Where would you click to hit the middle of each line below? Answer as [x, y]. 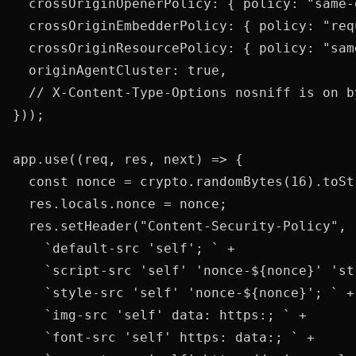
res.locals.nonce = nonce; [120, 204]
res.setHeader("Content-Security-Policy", [180, 226]
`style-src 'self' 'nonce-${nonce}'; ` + [184, 293]
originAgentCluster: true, [120, 70]
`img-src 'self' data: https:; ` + [160, 315]
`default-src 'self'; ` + [124, 248]
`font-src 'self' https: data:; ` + [164, 337]
